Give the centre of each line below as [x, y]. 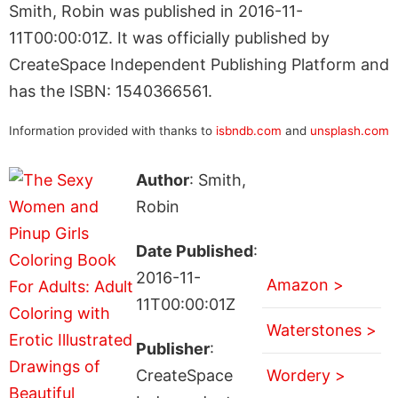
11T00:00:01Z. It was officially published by [169, 37]
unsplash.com [350, 130]
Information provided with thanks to [112, 130]
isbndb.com [249, 130]
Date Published [194, 251]
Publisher [172, 349]
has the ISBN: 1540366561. [111, 91]
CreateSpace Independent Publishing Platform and [199, 64]
